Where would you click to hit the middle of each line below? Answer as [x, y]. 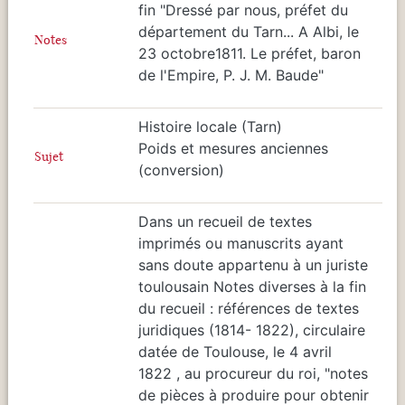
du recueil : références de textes [249, 308]
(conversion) [181, 170]
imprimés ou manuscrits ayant [241, 243]
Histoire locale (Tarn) [210, 126]
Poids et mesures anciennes [233, 148]
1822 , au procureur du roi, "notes [253, 373]
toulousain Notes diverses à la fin [252, 286]
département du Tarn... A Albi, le [249, 31]
